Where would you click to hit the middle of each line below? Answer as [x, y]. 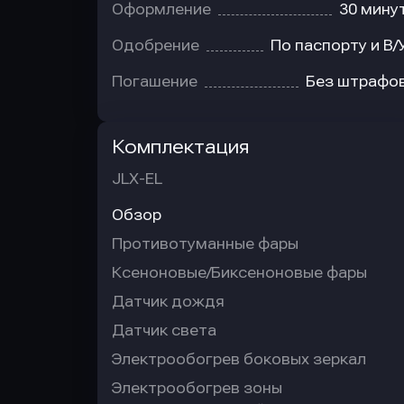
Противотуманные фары [205, 244]
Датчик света [164, 331]
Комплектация [180, 147]
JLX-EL [137, 179]
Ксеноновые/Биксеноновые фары [239, 273]
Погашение [155, 82]
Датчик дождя [168, 302]
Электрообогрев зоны [197, 388]
